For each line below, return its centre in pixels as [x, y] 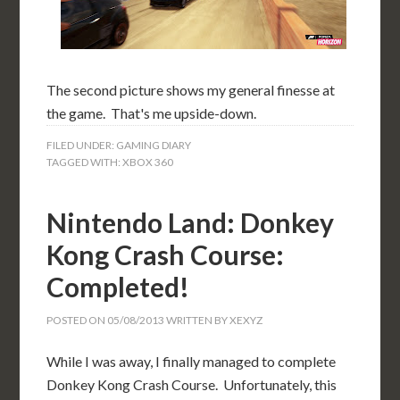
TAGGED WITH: [85, 162]
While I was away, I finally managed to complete [192, 361]
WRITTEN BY [197, 320]
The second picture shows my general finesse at [191, 90]
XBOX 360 [148, 162]
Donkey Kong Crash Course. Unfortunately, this [192, 384]
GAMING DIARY [154, 145]
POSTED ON [77, 320]
